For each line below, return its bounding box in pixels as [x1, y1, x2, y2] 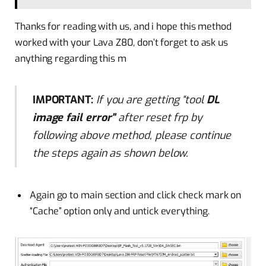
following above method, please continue [32, 128, 231, 143]
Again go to [30, 189, 81, 202]
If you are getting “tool [96, 93, 207, 107]
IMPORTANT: [32, 93, 93, 107]
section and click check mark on [102, 189, 242, 202]
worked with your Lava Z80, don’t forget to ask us [15, 36, 229, 49]
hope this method [154, 20, 232, 33]
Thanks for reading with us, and [15, 20, 152, 33]
